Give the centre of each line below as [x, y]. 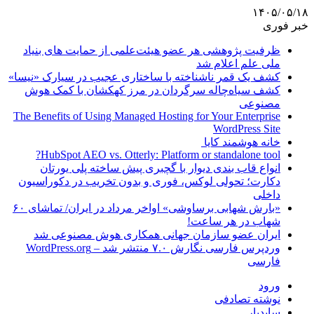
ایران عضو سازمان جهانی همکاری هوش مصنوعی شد [157, 234]
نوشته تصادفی [247, 299]
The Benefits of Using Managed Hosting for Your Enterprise [147, 116]
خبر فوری [286, 26]
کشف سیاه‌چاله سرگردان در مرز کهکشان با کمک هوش [152, 90]
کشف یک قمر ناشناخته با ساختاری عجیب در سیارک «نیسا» [144, 77]
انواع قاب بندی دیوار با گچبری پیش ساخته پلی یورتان [160, 168]
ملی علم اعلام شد [238, 63]
